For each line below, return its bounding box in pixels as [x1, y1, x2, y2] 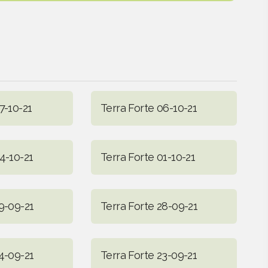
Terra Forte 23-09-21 [100, 248, 197, 261]
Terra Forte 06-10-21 [100, 101, 197, 114]
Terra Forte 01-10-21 [100, 150, 196, 163]
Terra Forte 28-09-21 [100, 199, 198, 212]
